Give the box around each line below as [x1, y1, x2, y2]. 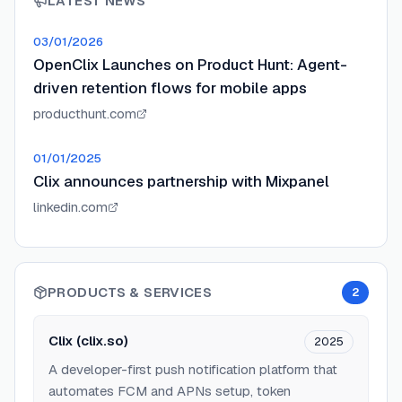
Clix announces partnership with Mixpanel [33, 171, 329, 191]
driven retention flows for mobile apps [33, 78, 307, 98]
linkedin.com [33, 198, 108, 215]
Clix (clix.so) [48, 332, 128, 349]
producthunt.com [33, 105, 136, 122]
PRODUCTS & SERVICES [48, 284, 213, 301]
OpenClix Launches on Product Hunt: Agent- [33, 55, 347, 74]
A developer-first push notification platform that [48, 361, 337, 378]
